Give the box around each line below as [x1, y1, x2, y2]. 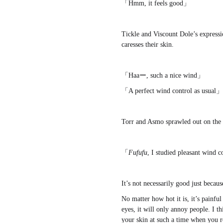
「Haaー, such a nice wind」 [121, 72, 204, 80]
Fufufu [128, 149, 147, 157]
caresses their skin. [121, 41, 174, 49]
